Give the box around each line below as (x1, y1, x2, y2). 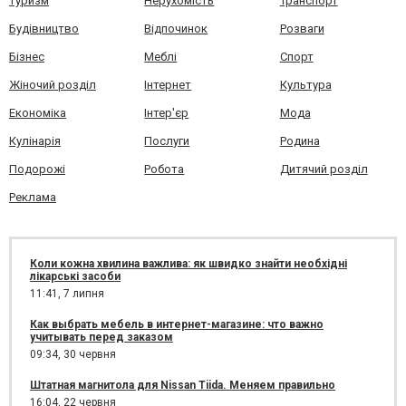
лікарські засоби (30, 270, 121, 284)
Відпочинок (144, 22, 208, 36)
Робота (144, 162, 185, 177)
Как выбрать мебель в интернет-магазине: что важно (30, 318, 324, 332)
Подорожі (9, 162, 65, 177)
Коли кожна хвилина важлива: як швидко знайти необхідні (30, 257, 347, 271)
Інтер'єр (144, 106, 189, 121)
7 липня (63, 287, 104, 301)
